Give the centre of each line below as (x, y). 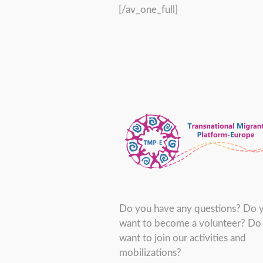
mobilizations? (150, 252)
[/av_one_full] (148, 10)
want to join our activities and (182, 238)
